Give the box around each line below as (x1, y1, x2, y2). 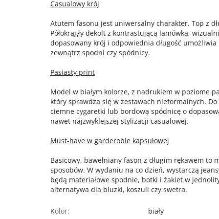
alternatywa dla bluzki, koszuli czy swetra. (50, 185, 187, 194)
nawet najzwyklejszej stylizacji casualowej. (50, 116, 189, 126)
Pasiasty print (50, 67, 95, 77)
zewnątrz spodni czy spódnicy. (50, 48, 150, 57)
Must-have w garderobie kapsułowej (50, 136, 169, 145)
